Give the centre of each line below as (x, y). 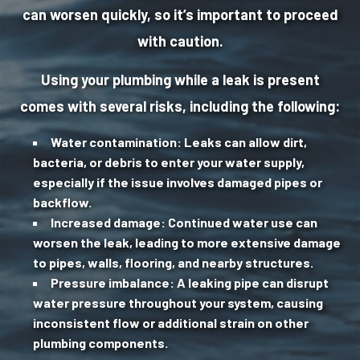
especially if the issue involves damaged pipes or (177, 182)
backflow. (62, 202)
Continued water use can (241, 223)
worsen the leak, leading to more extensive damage (186, 243)
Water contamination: (116, 142)
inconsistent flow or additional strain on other (170, 323)
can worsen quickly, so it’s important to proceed (180, 15)
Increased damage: (108, 223)
